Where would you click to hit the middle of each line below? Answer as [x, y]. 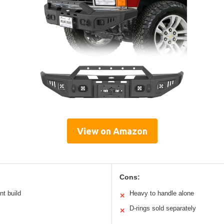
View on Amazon [112, 131]
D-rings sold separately [163, 208]
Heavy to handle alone [162, 193]
